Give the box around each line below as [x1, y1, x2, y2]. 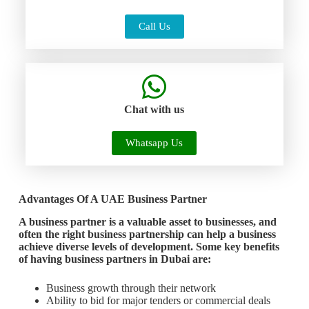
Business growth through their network [46, 281, 216, 294]
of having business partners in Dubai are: [18, 252, 211, 265]
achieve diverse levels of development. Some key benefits [18, 240, 279, 252]
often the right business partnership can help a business [18, 228, 276, 240]
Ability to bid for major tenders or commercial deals [46, 294, 270, 306]
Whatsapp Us [126, 137, 183, 148]
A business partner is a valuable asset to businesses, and [18, 215, 277, 228]
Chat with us [124, 103, 185, 115]
